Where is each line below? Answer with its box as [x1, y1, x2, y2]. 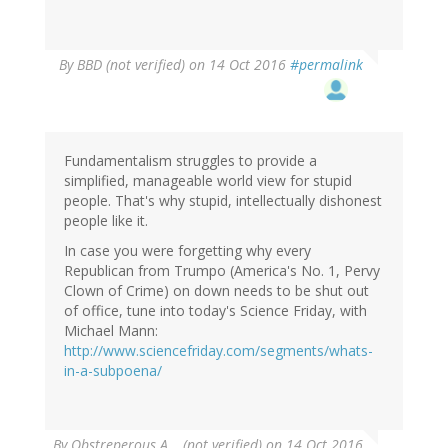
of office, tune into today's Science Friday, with [64, 301, 367, 321]
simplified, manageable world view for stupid [64, 171, 352, 191]
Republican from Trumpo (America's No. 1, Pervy [64, 261, 380, 281]
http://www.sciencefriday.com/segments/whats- [64, 341, 373, 361]
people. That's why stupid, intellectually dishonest [64, 191, 382, 211]
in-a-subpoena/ [64, 361, 162, 381]
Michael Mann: [64, 321, 158, 341]
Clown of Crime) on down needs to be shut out [64, 281, 369, 301]
